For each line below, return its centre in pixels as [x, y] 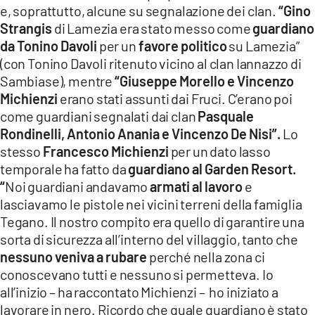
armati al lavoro [197, 187]
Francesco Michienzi [105, 152]
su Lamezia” [263, 46]
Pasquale [226, 116]
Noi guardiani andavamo [78, 187]
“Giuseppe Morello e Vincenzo [204, 81]
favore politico [182, 46]
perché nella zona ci [206, 257]
